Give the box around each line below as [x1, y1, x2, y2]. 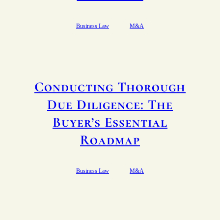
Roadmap [80, 131, 140, 148]
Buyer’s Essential [53, 113, 167, 131]
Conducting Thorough [34, 78, 186, 95]
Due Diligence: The [47, 96, 173, 113]
